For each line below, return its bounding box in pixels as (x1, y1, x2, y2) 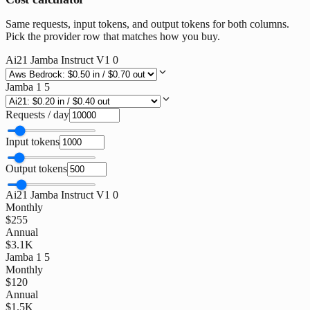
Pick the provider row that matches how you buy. (6, 30, 220, 42)
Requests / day (6, 108, 69, 120)
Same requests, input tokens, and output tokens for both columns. (6, 17, 289, 30)
